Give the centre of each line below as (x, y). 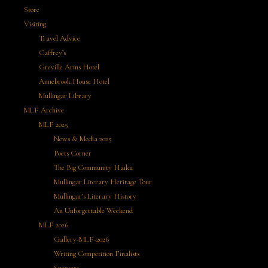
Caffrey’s (52, 53)
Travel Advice (60, 38)
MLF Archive (44, 110)
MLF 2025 (54, 124)
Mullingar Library (65, 96)
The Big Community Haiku (93, 167)
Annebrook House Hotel (74, 81)
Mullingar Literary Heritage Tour (103, 182)
